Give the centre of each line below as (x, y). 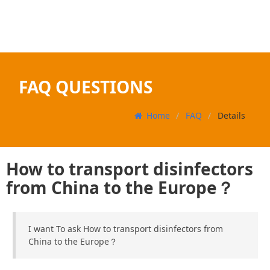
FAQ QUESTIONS (86, 87)
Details (231, 116)
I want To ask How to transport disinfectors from (125, 229)
